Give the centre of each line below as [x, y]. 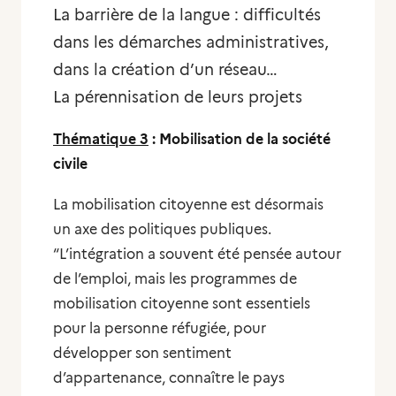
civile [70, 164]
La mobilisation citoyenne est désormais [188, 205]
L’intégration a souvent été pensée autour [200, 254]
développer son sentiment [142, 353]
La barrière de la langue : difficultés [187, 15]
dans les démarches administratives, [191, 42]
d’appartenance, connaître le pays [169, 378]
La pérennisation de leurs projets [178, 97]
